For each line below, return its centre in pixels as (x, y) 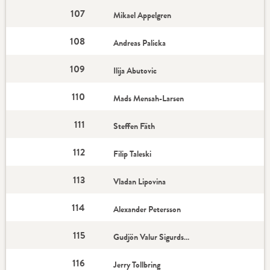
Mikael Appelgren (143, 15)
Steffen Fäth (134, 126)
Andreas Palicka (140, 43)
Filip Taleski (133, 154)
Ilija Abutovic (135, 71)
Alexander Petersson (147, 209)
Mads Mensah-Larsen (149, 98)
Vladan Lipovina (140, 181)
